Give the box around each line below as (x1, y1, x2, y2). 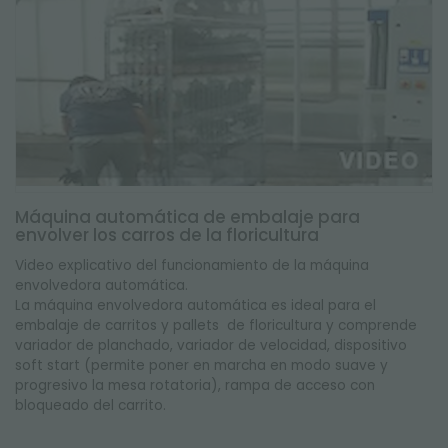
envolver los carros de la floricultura (15, 223, 319, 247)
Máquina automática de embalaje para (15, 205, 360, 229)
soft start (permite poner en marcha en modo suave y (15, 356, 388, 375)
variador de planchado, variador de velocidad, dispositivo (15, 336, 407, 355)
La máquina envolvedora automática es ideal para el (15, 296, 376, 315)
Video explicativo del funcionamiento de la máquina (15, 256, 369, 275)
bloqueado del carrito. (15, 396, 170, 415)
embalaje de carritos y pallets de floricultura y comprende (15, 316, 417, 335)
